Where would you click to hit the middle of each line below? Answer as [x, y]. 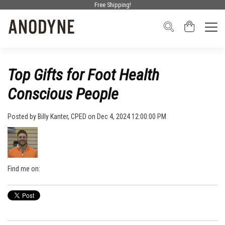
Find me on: [24, 168]
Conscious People [63, 94]
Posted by [22, 116]
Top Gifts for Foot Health [83, 75]
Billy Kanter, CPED [62, 116]
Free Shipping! [113, 5]
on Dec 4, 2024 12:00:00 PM [126, 116]
